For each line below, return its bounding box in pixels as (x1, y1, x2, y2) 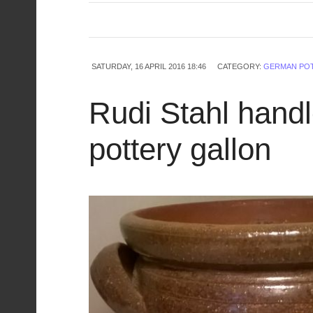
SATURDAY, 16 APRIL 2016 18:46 (92, 62, 206, 71)
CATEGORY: (217, 62, 263, 71)
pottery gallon (89, 132, 271, 166)
